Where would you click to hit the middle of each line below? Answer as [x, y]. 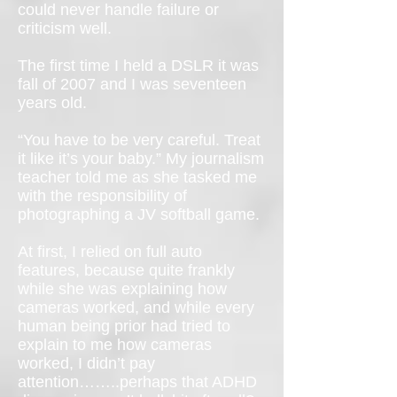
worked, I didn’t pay [86, 363]
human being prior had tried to [124, 326]
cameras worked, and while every [136, 307]
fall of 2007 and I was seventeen [132, 84]
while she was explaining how [122, 289]
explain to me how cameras [115, 345]
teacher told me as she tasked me [137, 177]
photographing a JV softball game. [139, 214]
